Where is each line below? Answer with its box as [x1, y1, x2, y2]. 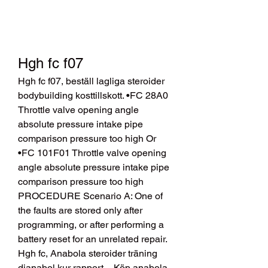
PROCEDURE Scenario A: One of [18, 190, 163, 202]
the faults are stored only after [18, 205, 142, 217]
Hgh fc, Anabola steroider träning [18, 248, 157, 260]
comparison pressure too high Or [18, 133, 156, 145]
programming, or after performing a [18, 219, 164, 231]
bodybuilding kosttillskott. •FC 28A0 [18, 90, 168, 102]
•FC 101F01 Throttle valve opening [18, 147, 166, 159]
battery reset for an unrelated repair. [18, 233, 167, 245]
